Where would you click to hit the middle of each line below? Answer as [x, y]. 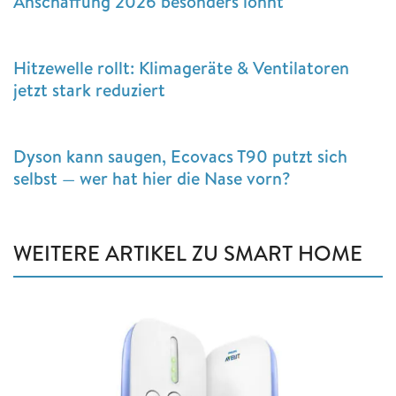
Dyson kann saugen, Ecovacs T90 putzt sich [180, 156]
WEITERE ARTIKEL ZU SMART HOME [188, 252]
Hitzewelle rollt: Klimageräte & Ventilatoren [181, 67]
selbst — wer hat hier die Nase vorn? [152, 178]
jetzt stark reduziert [89, 89]
